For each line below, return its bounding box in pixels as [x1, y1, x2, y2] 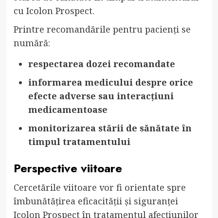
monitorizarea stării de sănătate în [28, 122, 192, 134]
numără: [13, 37, 50, 49]
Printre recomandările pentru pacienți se [13, 23, 191, 36]
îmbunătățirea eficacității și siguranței [13, 195, 178, 207]
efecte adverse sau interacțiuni [28, 90, 174, 102]
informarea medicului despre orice [28, 76, 193, 89]
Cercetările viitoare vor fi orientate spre [13, 182, 186, 194]
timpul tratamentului [28, 136, 130, 148]
